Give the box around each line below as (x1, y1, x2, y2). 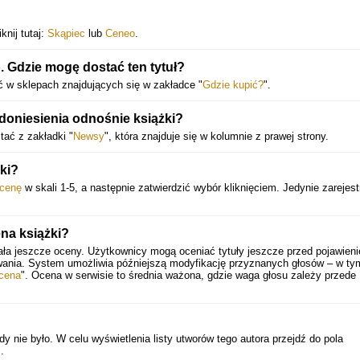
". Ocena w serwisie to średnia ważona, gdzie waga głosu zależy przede (21, 269, 356, 281)
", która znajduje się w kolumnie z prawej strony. (104, 130, 329, 142)
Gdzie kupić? (202, 79, 264, 91)
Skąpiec (47, 27, 85, 39)
